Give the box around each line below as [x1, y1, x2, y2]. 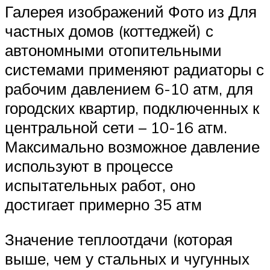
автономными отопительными [5, 40, 222, 60]
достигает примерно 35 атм [5, 195, 202, 215]
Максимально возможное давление [5, 137, 260, 157]
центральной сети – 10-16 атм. [5, 118, 227, 137]
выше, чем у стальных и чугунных [5, 248, 250, 268]
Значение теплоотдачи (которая [5, 229, 233, 249]
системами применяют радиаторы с [5, 60, 264, 80]
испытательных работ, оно [5, 175, 195, 195]
